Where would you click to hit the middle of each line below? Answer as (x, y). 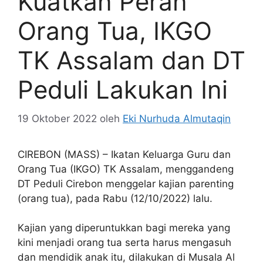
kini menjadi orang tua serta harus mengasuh (124, 243)
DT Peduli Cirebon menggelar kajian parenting (126, 183)
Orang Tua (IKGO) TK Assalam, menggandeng (126, 169)
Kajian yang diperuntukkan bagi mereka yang (124, 228)
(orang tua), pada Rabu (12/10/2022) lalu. (115, 198)
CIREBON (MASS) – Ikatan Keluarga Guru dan (124, 154)
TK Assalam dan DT (131, 60)
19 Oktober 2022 (57, 118)
